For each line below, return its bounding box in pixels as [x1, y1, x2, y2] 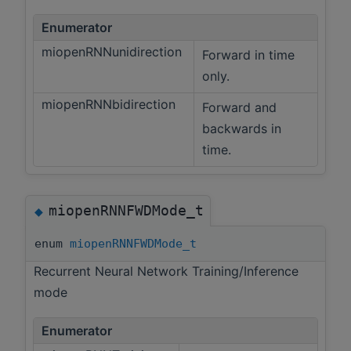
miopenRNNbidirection [42, 96, 179, 113]
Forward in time [202, 47, 295, 63]
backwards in [202, 121, 281, 137]
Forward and [202, 100, 277, 116]
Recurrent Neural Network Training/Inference [34, 263, 299, 280]
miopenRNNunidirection [42, 44, 186, 60]
